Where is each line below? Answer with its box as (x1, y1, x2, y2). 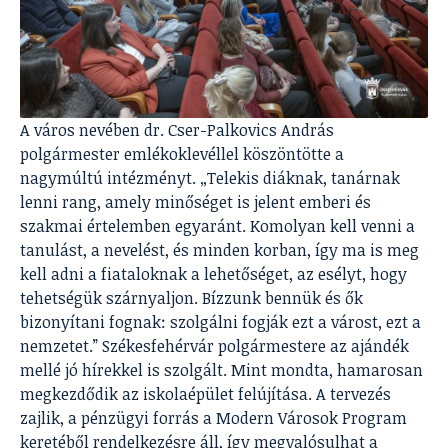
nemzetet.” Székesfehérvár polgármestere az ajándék (20, 335, 409, 358)
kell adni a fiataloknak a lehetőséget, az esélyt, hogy (20, 263, 407, 286)
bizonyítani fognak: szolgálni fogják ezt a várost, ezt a (20, 311, 421, 334)
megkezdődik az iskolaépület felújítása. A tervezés (20, 383, 391, 406)
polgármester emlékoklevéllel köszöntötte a (20, 143, 344, 166)
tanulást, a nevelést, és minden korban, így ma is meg (20, 239, 419, 262)
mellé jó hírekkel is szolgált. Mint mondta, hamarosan (20, 359, 423, 382)
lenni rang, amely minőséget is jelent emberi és (20, 191, 371, 214)
